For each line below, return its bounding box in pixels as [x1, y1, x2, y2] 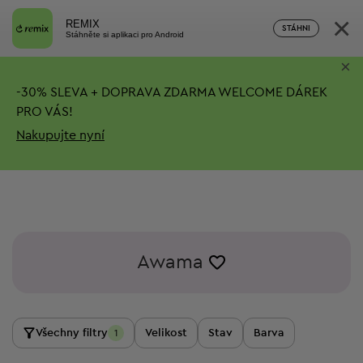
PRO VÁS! [16, 105, 73, 118]
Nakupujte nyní [16, 128, 105, 142]
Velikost [145, 327, 187, 339]
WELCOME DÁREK [216, 85, 327, 99]
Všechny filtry [36, 327, 108, 339]
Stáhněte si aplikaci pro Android [66, 29, 184, 39]
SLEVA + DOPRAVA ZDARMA [47, 85, 216, 99]
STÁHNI [282, 24, 310, 32]
